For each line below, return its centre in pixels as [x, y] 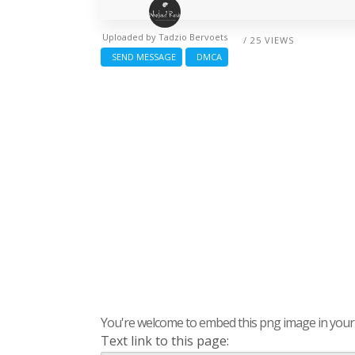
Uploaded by [130, 37]
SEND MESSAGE [141, 57]
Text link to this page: [165, 341]
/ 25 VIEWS [269, 40]
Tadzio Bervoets [193, 37]
